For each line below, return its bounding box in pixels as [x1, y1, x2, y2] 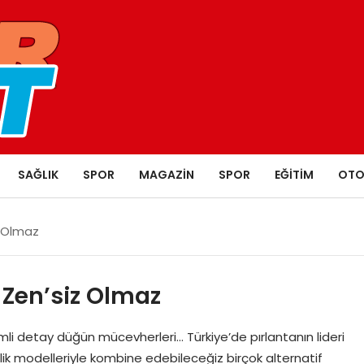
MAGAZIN [138, 166, 194, 183]
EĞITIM [274, 166, 314, 183]
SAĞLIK [17, 166, 58, 183]
